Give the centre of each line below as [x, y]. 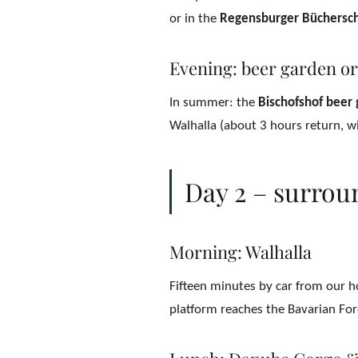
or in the [195, 19]
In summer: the [214, 103]
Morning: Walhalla [241, 252]
